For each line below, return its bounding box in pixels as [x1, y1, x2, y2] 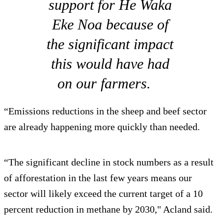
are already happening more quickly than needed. [4, 121, 202, 132]
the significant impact [47, 35, 173, 52]
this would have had [51, 55, 169, 72]
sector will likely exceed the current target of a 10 [4, 188, 203, 199]
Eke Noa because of [52, 16, 168, 32]
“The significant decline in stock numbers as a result [4, 156, 214, 167]
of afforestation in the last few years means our [4, 172, 192, 183]
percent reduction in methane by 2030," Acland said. [4, 203, 213, 215]
